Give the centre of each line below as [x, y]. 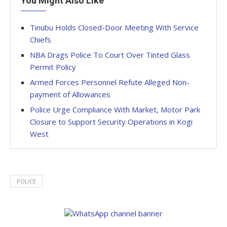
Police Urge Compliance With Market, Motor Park [115, 109]
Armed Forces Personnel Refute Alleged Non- [110, 82]
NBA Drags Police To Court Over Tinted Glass [110, 55]
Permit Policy [53, 67]
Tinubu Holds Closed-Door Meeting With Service [114, 27]
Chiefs [41, 40]
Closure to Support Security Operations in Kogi [111, 122]
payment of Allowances [70, 94]
